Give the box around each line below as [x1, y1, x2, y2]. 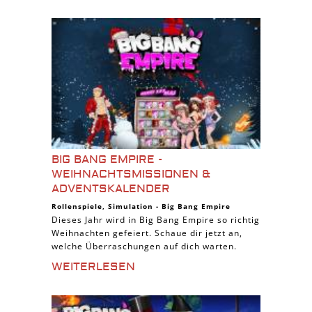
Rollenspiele [52, 201, 102, 211]
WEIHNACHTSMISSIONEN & [52, 167, 210, 181]
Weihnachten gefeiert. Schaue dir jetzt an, [52, 227, 242, 239]
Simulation [108, 201, 153, 211]
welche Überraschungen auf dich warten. [52, 240, 237, 252]
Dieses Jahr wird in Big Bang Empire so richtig [52, 214, 260, 226]
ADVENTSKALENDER [52, 182, 170, 196]
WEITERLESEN [52, 260, 135, 274]
